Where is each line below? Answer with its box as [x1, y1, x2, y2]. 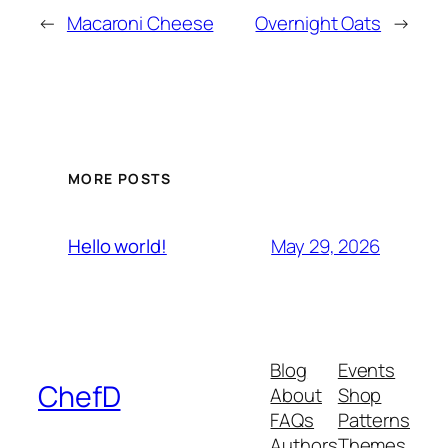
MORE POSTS [68, 169, 171, 189]
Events [337, 356, 396, 383]
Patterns [337, 406, 410, 433]
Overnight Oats [255, 9, 382, 36]
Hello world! [68, 233, 167, 260]
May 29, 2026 [271, 232, 380, 259]
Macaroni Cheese [66, 9, 214, 36]
